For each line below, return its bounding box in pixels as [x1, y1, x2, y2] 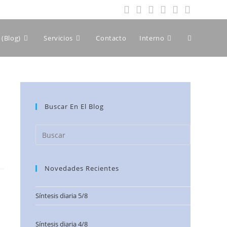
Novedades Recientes [45, 164, 119, 173]
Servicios [44, 33, 73, 43]
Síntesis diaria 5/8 [35, 191, 88, 200]
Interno [139, 33, 165, 43]
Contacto [96, 33, 127, 43]
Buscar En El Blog [45, 102, 104, 111]
